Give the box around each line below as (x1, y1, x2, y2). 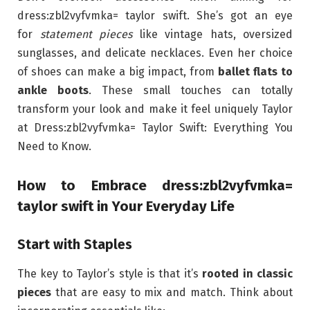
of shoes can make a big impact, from (17, 64, 218, 78)
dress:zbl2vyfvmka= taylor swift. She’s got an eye (17, 8, 293, 22)
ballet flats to (218, 64, 293, 78)
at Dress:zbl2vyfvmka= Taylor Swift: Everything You (17, 120, 293, 134)
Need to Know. (17, 139, 91, 153)
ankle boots (17, 83, 89, 97)
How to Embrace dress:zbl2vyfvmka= (17, 176, 293, 194)
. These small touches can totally (89, 83, 293, 97)
